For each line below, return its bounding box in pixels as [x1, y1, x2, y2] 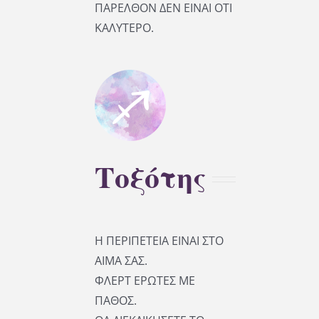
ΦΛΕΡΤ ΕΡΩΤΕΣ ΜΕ [94, 273, 195, 289]
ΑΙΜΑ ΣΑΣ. [94, 253, 147, 269]
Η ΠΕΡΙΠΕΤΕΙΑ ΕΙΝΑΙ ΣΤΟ [94, 233, 224, 249]
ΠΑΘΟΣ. [94, 293, 137, 309]
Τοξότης [94, 160, 206, 197]
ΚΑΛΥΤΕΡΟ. [94, 20, 154, 36]
